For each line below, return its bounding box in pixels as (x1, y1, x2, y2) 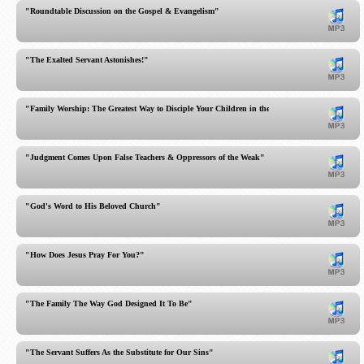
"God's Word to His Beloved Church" (25, 201, 161, 210)
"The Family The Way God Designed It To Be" (25, 299, 193, 308)
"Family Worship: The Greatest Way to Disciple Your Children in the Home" (25, 104, 297, 113)
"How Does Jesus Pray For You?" (25, 250, 145, 259)
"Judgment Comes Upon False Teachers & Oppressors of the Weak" (25, 153, 265, 162)
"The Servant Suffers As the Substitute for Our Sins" (25, 348, 214, 357)
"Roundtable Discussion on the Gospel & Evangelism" (25, 6, 219, 15)
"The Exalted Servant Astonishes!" (25, 55, 149, 64)
